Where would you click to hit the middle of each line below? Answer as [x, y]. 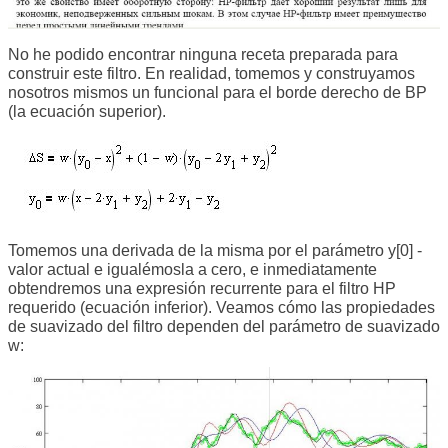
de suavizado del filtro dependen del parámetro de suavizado [224, 326]
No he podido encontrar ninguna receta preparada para [203, 54]
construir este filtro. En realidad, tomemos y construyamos [211, 73]
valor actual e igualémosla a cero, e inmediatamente [192, 269]
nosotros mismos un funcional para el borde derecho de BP [217, 92]
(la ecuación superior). [87, 111]
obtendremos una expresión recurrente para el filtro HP [202, 288]
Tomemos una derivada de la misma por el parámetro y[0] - [215, 250]
